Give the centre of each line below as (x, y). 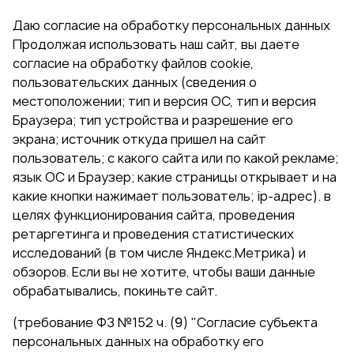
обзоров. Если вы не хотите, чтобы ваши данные (164, 272)
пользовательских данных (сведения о (135, 83)
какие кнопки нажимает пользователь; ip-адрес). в (172, 196)
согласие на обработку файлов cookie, (133, 64)
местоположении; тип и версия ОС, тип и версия (164, 102)
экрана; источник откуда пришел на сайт (139, 139)
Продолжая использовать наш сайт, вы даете (156, 45)
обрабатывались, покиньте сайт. (115, 291)
